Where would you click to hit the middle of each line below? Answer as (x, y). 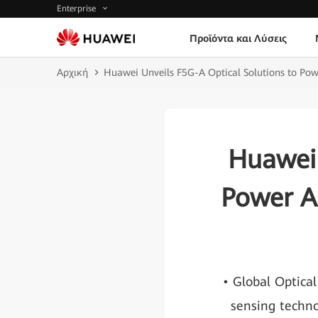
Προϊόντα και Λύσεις (238, 38)
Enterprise (78, 9)
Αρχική (72, 72)
